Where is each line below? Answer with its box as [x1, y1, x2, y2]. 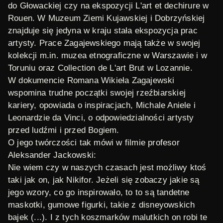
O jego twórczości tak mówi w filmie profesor [8, 138, 180, 147]
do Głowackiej [8, 1, 62, 10]
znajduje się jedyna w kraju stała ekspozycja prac [8, 26, 198, 35]
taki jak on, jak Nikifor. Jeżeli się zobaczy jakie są [8, 175, 200, 185]
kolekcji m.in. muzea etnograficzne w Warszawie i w [8, 51, 208, 60]
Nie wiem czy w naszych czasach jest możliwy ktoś [8, 163, 207, 172]
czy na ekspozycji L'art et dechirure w [61, 1, 209, 10]
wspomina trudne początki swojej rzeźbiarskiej [8, 88, 186, 98]
